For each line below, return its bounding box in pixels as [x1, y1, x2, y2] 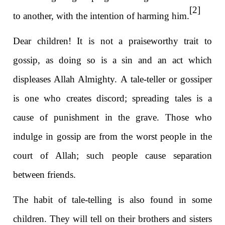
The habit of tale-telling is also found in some [13, 194, 212, 205]
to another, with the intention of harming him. [13, 10, 190, 21]
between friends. [13, 169, 76, 180]
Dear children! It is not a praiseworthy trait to [13, 35, 212, 46]
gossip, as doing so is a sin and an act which [13, 54, 212, 65]
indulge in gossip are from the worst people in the [13, 131, 212, 142]
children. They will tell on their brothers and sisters [13, 213, 212, 224]
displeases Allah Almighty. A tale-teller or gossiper [13, 73, 212, 84]
